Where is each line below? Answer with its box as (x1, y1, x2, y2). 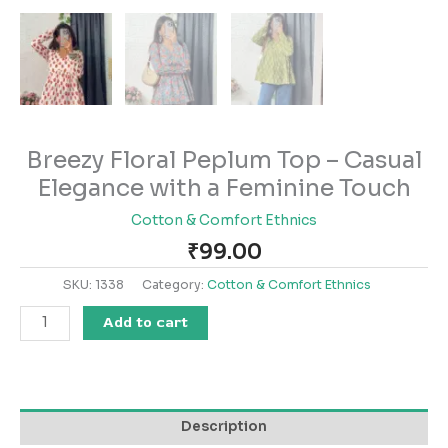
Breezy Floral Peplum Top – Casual (26, 145, 422, 176)
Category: (141, 276, 207, 293)
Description (181, 417, 267, 435)
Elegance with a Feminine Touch (37, 173, 411, 204)
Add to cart (103, 312, 189, 332)
